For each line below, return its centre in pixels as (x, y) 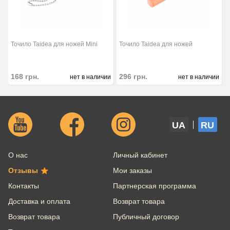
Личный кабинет (140, 155)
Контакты (24, 186)
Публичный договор (146, 217)
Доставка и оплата (39, 202)
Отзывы (23, 171)
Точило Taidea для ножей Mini (54, 44)
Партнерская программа (154, 186)
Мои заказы (132, 171)
